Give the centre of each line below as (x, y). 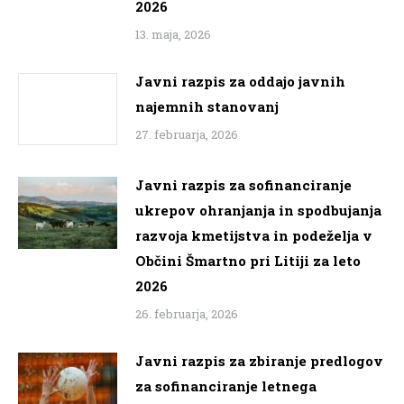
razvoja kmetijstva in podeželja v (254, 235)
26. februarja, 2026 (187, 313)
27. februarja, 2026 (187, 134)
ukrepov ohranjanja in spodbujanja (258, 210)
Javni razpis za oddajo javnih (240, 81)
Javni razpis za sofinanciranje (243, 184)
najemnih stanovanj (207, 106)
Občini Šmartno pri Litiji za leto (248, 260)
